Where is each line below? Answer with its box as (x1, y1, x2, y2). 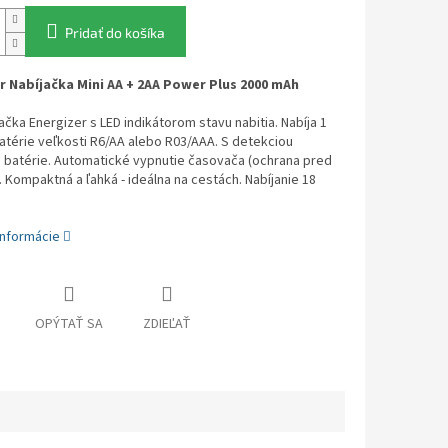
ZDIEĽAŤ (142, 314, 191, 335)
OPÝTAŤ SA (34, 314, 103, 335)
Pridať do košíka (64, 24, 165, 42)
